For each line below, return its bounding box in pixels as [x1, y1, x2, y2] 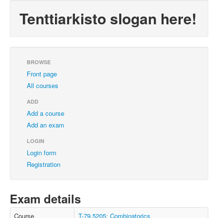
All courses [27, 81, 58, 90]
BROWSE [27, 58, 51, 66]
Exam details [10, 190, 81, 207]
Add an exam [27, 120, 64, 129]
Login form [27, 148, 56, 157]
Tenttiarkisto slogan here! [19, 8, 197, 29]
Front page [27, 69, 57, 78]
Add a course [27, 109, 64, 118]
